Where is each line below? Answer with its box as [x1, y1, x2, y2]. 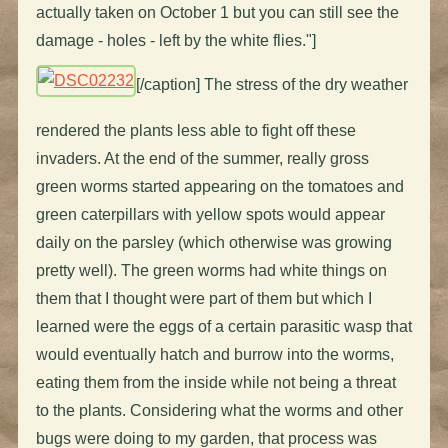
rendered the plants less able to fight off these [35, 121, 356, 139]
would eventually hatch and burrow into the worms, [35, 345, 394, 363]
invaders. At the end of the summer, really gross [35, 149, 369, 167]
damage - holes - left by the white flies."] [35, 31, 316, 49]
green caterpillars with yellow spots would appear [35, 205, 385, 223]
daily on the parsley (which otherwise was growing [35, 233, 392, 251]
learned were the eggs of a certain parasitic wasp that [35, 317, 412, 335]
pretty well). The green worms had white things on [35, 261, 387, 279]
